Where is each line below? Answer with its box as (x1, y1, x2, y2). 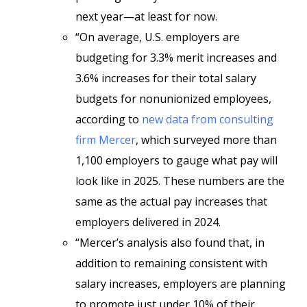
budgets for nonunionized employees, (75, 91, 271, 106)
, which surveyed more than (136, 132, 277, 147)
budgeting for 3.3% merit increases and (75, 50, 277, 65)
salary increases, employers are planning (75, 276, 286, 291)
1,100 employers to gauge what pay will (75, 153, 278, 168)
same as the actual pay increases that (75, 194, 267, 209)
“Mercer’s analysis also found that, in (75, 235, 265, 250)
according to (75, 112, 142, 127)
